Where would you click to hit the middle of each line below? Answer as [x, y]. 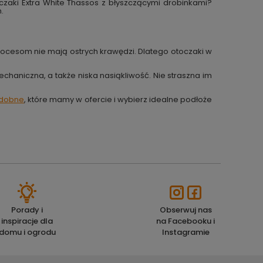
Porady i [27, 210]
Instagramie [186, 232]
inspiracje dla [27, 221]
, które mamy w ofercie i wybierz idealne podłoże [118, 99]
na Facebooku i [186, 221]
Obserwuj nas [186, 210]
